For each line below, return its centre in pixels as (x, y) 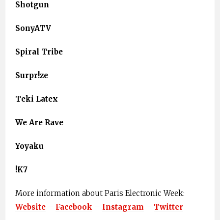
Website (30, 207)
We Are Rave (39, 123)
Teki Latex (37, 99)
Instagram (123, 207)
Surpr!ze (32, 76)
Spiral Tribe (39, 52)
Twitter (168, 207)
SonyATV (33, 28)
